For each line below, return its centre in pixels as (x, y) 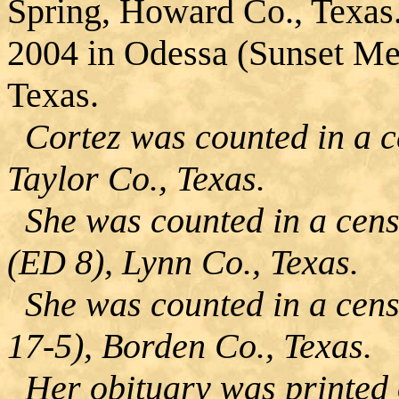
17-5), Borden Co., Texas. (190, 346)
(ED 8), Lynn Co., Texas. (183, 262)
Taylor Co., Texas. (136, 178)
